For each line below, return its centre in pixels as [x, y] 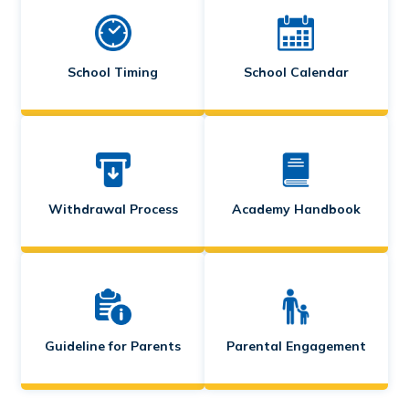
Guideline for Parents [113, 346]
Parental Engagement [296, 346]
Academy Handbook [296, 209]
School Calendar [296, 72]
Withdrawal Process [113, 209]
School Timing [113, 72]
